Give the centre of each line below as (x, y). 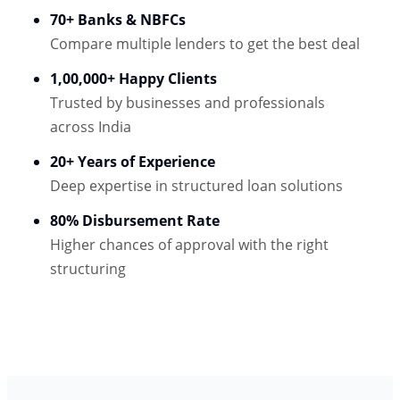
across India (91, 126)
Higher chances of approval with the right (189, 244)
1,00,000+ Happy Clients (133, 78)
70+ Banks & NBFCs (118, 19)
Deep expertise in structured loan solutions (196, 185)
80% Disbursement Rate (135, 220)
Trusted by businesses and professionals (187, 102)
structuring (88, 268)
